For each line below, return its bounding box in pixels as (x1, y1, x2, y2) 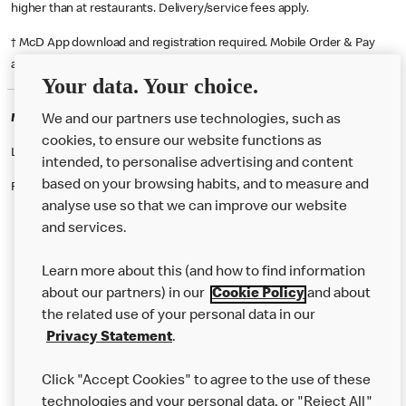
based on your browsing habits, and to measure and (42, 179, 369, 193)
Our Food (18, 275, 84, 293)
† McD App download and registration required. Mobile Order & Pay (11, 36, 375, 50)
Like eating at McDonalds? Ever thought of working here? (11, 146, 323, 159)
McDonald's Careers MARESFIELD (11, 111, 206, 125)
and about (304, 287, 371, 302)
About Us (18, 237, 83, 255)
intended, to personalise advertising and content (42, 157, 353, 171)
